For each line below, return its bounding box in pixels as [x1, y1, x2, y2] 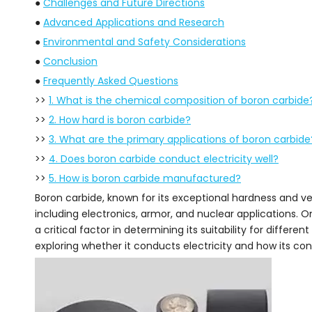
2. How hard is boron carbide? [49, 113, 191, 127]
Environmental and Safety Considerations [43, 35, 246, 49]
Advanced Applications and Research [43, 15, 224, 30]
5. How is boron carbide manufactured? [49, 171, 241, 186]
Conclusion [43, 54, 97, 69]
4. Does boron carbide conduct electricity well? [49, 152, 279, 166]
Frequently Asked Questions [43, 74, 178, 88]
